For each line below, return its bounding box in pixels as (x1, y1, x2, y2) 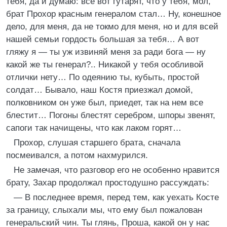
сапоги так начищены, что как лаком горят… (6, 123, 181, 133)
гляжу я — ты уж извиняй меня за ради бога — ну (6, 47, 206, 57)
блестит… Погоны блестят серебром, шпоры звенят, (6, 110, 215, 120)
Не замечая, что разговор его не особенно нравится (14, 165, 219, 175)
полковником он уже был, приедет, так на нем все (6, 98, 203, 107)
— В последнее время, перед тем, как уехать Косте (14, 193, 219, 202)
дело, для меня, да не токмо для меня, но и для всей (6, 22, 218, 31)
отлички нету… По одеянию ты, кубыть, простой (6, 72, 200, 82)
